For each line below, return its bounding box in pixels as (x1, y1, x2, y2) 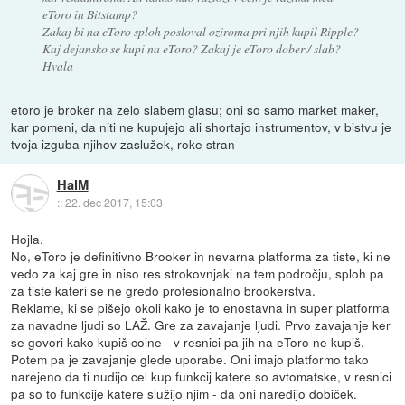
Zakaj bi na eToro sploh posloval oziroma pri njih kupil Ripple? (42, 22, 359, 40)
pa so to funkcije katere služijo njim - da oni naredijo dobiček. (11, 383, 358, 402)
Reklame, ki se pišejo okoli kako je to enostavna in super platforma (11, 297, 391, 316)
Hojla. (11, 229, 44, 248)
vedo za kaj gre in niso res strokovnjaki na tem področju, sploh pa (11, 263, 385, 282)
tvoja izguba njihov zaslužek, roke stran (11, 134, 236, 153)
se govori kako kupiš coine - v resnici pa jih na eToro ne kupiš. (11, 332, 365, 351)
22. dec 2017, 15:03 (64, 194, 163, 211)
